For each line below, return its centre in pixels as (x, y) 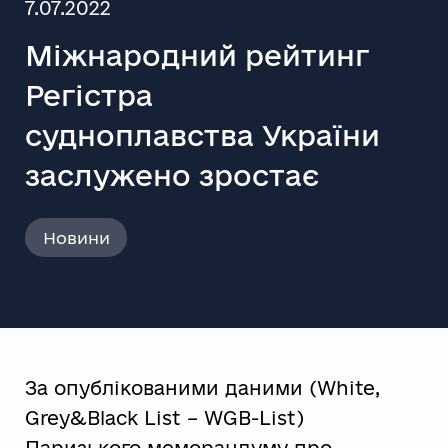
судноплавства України (202, 134)
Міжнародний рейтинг (196, 54)
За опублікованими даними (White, (202, 388)
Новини (76, 237)
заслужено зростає (171, 174)
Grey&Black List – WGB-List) (164, 418)
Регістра (88, 94)
